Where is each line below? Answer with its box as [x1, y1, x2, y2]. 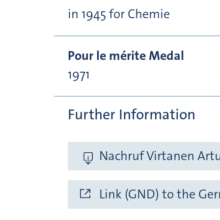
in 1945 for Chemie [68, 5, 170, 22]
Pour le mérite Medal [68, 47, 184, 64]
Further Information [68, 105, 195, 124]
